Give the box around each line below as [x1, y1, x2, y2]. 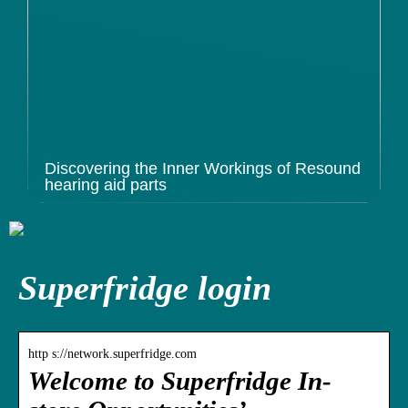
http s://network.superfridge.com [28, 346, 197, 361]
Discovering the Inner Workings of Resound [45, 159, 361, 178]
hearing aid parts [45, 176, 167, 194]
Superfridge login [18, 269, 271, 308]
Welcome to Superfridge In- [28, 366, 331, 395]
